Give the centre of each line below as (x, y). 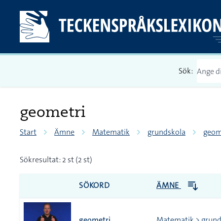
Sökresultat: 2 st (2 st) (56, 160)
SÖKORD (94, 185)
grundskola (166, 132)
